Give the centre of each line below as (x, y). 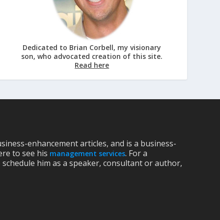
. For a (137, 153)
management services (88, 154)
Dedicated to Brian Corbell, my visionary (92, 48)
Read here (92, 65)
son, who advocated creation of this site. (92, 56)
